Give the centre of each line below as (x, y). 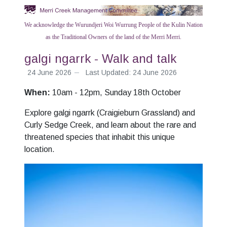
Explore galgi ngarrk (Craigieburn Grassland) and (110, 113)
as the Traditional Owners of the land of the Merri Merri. (113, 37)
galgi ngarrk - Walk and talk (100, 59)
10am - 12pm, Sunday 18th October (117, 92)
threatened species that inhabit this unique (100, 137)
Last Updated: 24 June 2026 (131, 72)
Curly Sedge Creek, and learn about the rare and (110, 125)
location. (40, 149)
